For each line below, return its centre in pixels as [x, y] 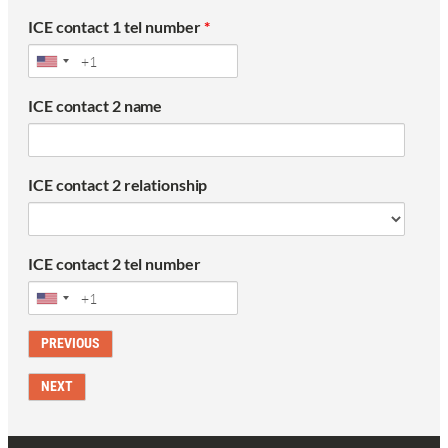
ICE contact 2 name [95, 106]
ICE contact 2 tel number [114, 264]
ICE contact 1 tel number [116, 27]
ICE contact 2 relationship [118, 185]
